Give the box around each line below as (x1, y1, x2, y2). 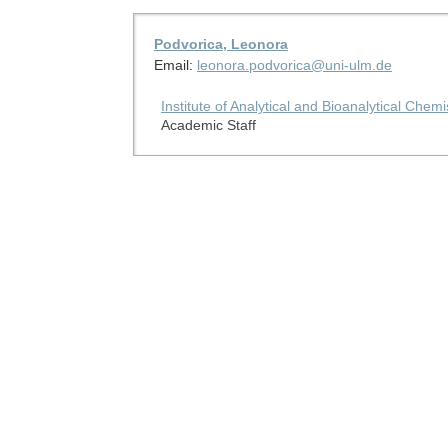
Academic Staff (160, 116, 256, 133)
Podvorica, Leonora (153, 35, 288, 52)
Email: (153, 56, 197, 73)
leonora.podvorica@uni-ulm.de (196, 56, 392, 73)
